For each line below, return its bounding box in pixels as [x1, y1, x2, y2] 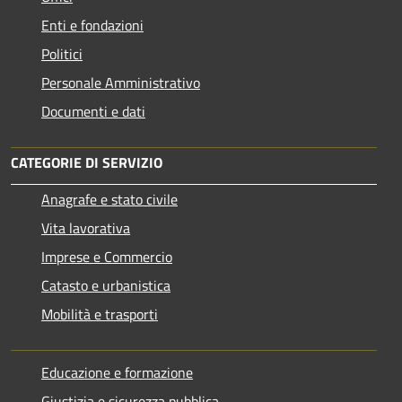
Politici [41, 42, 83, 65]
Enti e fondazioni [41, 13, 144, 36]
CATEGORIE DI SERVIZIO [11, 151, 162, 173]
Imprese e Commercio [41, 245, 172, 267]
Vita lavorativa [41, 216, 130, 239]
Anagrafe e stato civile [41, 188, 178, 210]
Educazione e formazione [41, 361, 193, 383]
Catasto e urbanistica [41, 274, 170, 296]
